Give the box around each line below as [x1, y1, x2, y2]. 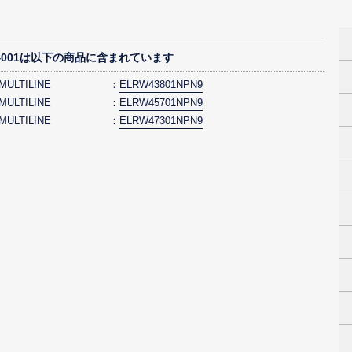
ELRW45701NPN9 [119, 96, 203, 108]
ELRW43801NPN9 [119, 78, 203, 90]
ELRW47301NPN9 [119, 114, 203, 126]
